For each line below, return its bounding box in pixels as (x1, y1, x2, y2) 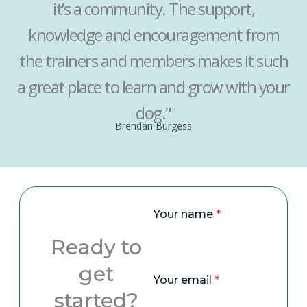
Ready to (51, 234, 142, 260)
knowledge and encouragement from (28, 23, 279, 46)
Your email (153, 273, 214, 286)
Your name (153, 208, 216, 221)
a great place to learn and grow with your (17, 75, 290, 98)
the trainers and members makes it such (19, 49, 288, 72)
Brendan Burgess (115, 119, 192, 132)
